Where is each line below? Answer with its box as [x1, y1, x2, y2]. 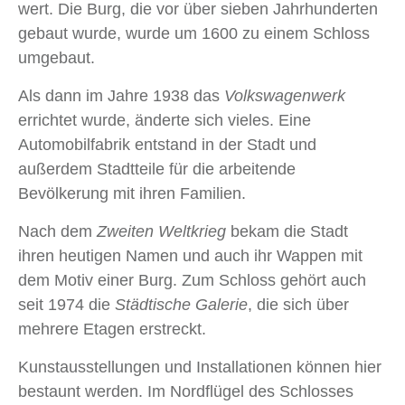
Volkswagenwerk [224, 87, 345, 106]
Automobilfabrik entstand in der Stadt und [18, 136, 316, 155]
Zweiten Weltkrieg [97, 222, 226, 241]
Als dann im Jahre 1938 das [18, 87, 224, 106]
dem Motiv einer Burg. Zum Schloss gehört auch [18, 271, 366, 290]
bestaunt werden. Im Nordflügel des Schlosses [18, 382, 353, 401]
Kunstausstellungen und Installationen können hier [18, 358, 381, 377]
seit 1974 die [18, 296, 115, 315]
